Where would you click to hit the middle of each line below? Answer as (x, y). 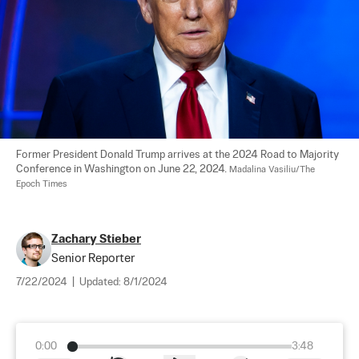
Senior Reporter (93, 258)
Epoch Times (42, 184)
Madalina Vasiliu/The (273, 169)
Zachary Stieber (96, 239)
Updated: (101, 282)
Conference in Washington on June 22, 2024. (123, 169)
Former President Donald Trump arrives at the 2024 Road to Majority (179, 155)
